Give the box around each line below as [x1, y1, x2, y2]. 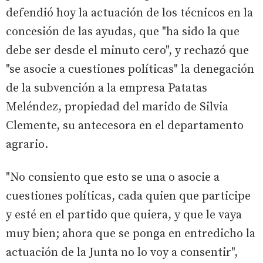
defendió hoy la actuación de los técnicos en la [6, 5, 253, 21]
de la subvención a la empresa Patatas [6, 80, 207, 96]
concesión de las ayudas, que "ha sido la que [6, 24, 240, 39]
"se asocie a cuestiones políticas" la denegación [6, 62, 254, 77]
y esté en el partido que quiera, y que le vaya [6, 207, 242, 222]
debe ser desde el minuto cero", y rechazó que [6, 43, 249, 58]
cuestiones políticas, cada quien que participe [6, 188, 251, 204]
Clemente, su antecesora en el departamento [6, 118, 244, 133]
